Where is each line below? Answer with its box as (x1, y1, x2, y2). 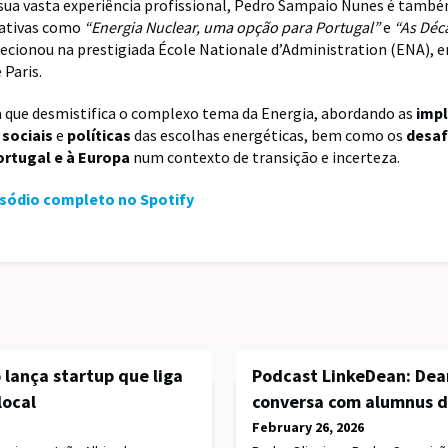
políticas (67, 125, 134, 146)
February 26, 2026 (252, 418, 364, 437)
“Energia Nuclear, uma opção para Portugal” (84, 17, 380, 38)
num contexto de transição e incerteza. (133, 147, 400, 168)
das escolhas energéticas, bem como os (134, 125, 406, 146)
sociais (2, 125, 56, 146)
